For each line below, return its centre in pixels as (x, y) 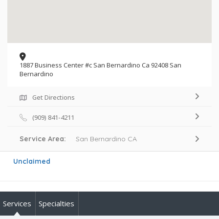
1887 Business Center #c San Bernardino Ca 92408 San (100, 65)
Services (17, 203)
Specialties (56, 203)
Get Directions (54, 97)
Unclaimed (32, 161)
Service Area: (48, 139)
